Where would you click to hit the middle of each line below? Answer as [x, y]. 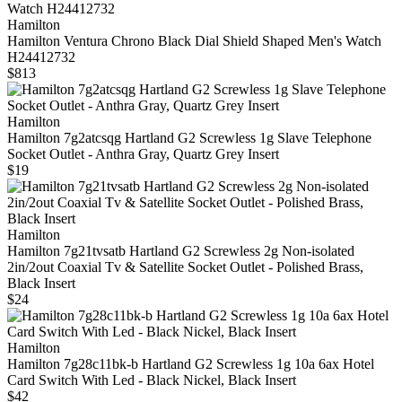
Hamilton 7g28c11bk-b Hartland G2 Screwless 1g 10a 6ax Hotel [191, 364]
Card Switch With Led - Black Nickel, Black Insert [152, 380]
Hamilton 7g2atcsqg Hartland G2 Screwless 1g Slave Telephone [189, 138]
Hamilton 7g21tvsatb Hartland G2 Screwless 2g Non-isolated [181, 251]
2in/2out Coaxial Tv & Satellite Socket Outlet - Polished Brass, [185, 267]
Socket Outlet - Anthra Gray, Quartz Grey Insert [143, 154]
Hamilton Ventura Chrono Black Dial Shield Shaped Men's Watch [194, 41]
